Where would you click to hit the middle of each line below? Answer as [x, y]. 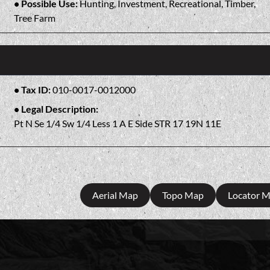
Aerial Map [115, 195]
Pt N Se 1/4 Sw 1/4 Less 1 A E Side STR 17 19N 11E [117, 123]
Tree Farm [34, 17]
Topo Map [183, 195]
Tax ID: [36, 89]
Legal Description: [59, 108]
